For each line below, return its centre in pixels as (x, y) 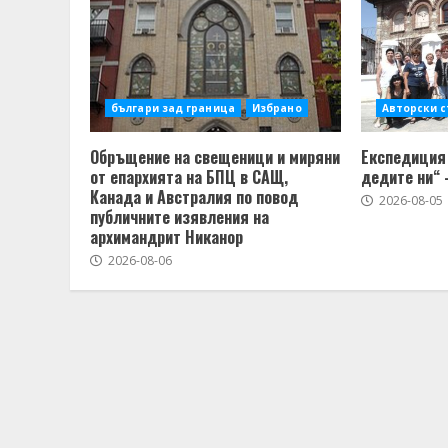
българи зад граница (173, 108)
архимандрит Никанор (166, 237)
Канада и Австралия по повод (194, 197)
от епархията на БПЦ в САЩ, (189, 177)
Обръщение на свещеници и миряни (215, 157)
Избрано (276, 108)
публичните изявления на (179, 217)
